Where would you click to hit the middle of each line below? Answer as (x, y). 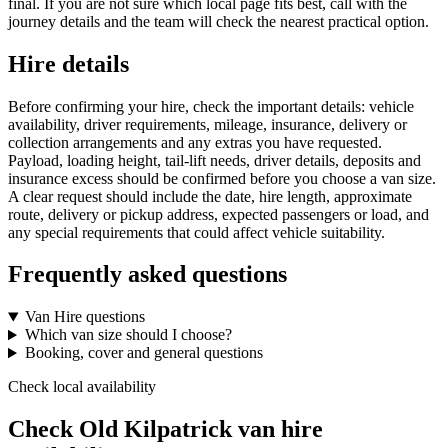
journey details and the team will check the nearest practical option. (218, 21)
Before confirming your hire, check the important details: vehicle (211, 106)
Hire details (68, 63)
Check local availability (82, 387)
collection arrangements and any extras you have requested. (195, 142)
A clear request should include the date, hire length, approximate (210, 196)
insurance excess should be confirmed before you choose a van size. (222, 178)
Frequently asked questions (147, 274)
